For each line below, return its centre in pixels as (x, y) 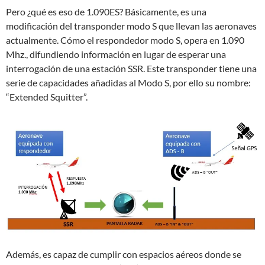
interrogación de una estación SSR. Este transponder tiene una (131, 68)
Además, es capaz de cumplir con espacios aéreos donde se (124, 254)
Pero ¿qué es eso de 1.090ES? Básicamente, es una (106, 11)
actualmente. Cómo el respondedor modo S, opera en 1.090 (125, 40)
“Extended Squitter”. (47, 96)
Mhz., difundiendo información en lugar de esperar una (116, 54)
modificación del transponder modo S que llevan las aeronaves (131, 25)
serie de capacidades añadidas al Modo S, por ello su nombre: (128, 82)
